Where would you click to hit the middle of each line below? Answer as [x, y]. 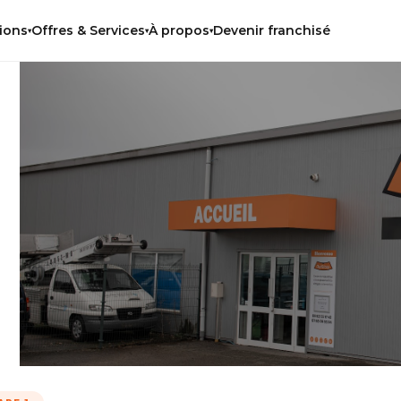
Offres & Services [88, 31]
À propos [179, 31]
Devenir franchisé [271, 30]
